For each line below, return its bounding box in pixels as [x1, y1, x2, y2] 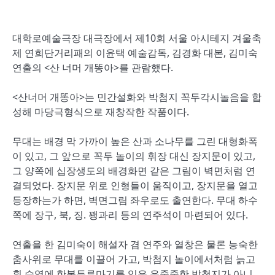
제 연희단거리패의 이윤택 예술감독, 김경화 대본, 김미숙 [12, 46, 258, 60]
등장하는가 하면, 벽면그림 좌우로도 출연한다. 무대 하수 [12, 193, 258, 207]
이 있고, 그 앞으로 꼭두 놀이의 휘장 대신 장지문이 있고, [12, 149, 255, 163]
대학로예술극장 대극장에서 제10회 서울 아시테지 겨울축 [12, 31, 261, 45]
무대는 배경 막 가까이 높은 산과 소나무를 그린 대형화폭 [12, 134, 258, 148]
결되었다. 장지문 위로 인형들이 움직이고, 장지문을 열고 [12, 179, 258, 192]
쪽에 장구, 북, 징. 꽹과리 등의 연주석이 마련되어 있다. [12, 208, 248, 222]
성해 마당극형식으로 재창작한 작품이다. [12, 105, 189, 118]
